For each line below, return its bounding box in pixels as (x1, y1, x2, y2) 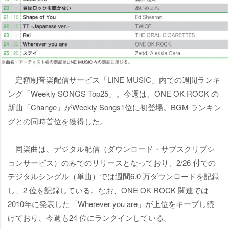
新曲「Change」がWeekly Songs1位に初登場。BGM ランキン (8, 102, 221, 113)
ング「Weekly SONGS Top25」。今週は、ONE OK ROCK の (8, 88, 219, 99)
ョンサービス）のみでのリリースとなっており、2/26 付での (8, 157, 216, 168)
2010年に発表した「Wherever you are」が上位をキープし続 (8, 198, 214, 210)
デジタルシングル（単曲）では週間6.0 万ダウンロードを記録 (8, 171, 219, 182)
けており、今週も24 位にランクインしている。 (8, 212, 171, 223)
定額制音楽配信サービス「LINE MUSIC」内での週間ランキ (8, 74, 220, 85)
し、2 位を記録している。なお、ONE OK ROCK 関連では (8, 185, 209, 196)
